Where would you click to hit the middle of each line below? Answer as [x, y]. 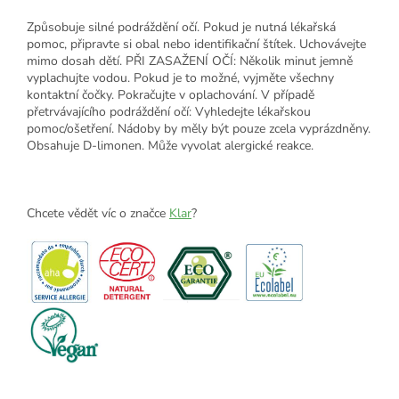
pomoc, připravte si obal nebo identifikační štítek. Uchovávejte [196, 44]
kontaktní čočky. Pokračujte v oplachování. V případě [171, 94]
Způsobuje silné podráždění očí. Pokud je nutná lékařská [181, 27]
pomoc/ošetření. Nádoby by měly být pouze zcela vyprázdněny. [199, 128]
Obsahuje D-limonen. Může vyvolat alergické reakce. [170, 145]
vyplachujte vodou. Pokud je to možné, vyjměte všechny [180, 77]
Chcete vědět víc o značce [98, 213]
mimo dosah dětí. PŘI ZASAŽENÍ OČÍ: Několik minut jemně [190, 61]
